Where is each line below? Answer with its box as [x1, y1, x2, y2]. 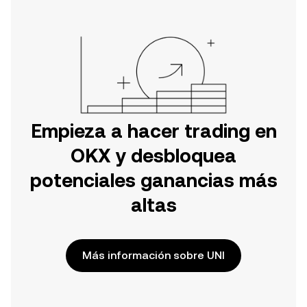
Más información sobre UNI [82, 249, 225, 262]
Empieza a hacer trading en [30, 120, 277, 142]
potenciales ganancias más [29, 169, 278, 191]
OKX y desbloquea [71, 145, 236, 167]
